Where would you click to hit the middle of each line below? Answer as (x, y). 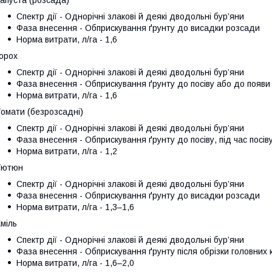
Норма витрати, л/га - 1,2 (67, 151)
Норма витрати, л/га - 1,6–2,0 (75, 263)
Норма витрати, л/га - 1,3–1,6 (75, 207)
